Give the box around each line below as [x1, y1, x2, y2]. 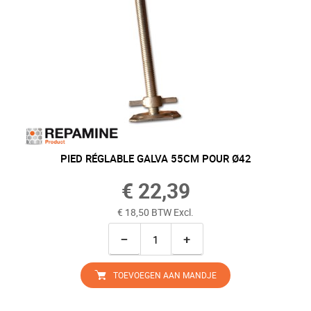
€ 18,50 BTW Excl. [117, 205, 194, 219]
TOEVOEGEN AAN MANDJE [113, 269, 217, 280]
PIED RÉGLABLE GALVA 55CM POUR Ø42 [60, 151, 251, 165]
